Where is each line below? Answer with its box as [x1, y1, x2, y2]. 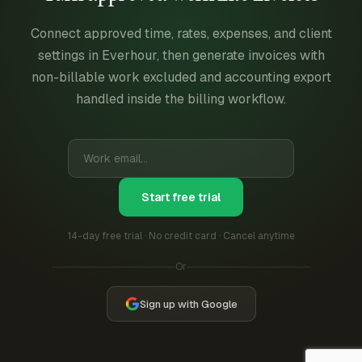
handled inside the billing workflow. [76, 90, 286, 107]
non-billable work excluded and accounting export [31, 69, 331, 86]
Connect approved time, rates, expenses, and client [30, 25, 332, 42]
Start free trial [141, 190, 221, 204]
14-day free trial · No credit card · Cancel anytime [67, 229, 295, 242]
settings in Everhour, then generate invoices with [37, 47, 325, 64]
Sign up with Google [139, 297, 238, 311]
